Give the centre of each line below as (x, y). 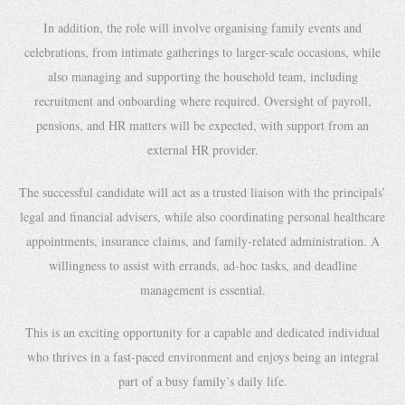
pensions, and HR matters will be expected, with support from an (202, 125)
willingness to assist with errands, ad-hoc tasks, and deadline (202, 265)
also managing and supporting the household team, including (202, 76)
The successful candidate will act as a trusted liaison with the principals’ (202, 192)
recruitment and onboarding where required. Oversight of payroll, (202, 101)
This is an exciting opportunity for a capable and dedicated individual (202, 332)
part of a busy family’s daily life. (202, 381)
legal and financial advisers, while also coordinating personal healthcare (202, 217)
